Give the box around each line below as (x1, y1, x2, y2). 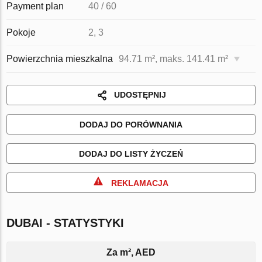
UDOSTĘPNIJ (113, 90, 166, 99)
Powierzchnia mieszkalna (6, 54, 113, 64)
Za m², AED (106, 247, 156, 257)
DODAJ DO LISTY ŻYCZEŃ (79, 149, 183, 158)
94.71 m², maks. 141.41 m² (119, 54, 229, 64)
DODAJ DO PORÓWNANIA (80, 120, 182, 129)
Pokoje (6, 27, 36, 37)
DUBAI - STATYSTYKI (6, 216, 125, 229)
